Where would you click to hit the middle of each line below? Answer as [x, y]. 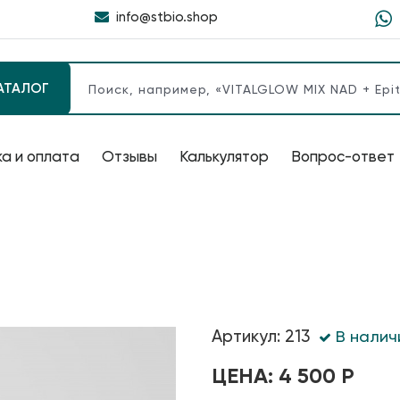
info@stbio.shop [166, 17]
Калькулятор [224, 156]
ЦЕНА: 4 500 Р [283, 375]
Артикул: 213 [260, 336]
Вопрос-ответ [343, 156]
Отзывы [129, 156]
